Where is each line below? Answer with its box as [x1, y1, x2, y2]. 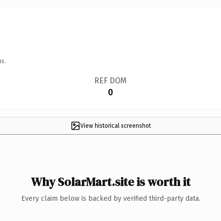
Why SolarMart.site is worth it [31, 173, 190, 190]
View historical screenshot [80, 122, 151, 129]
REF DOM [94, 75, 127, 85]
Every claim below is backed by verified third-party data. [21, 194, 200, 203]
